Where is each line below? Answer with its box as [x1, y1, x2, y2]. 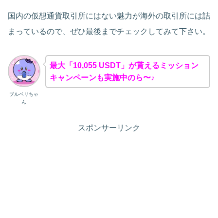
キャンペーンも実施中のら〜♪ [49, 73, 155, 82]
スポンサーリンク [78, 124, 140, 132]
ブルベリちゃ [9, 91, 39, 97]
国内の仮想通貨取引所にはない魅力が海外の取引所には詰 [8, 11, 210, 20]
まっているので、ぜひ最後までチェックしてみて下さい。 [8, 27, 210, 36]
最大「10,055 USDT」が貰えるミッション [49, 61, 199, 70]
